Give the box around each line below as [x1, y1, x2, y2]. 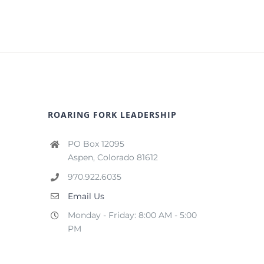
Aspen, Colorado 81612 [67, 152, 158, 163]
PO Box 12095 [67, 138, 124, 149]
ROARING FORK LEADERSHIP [48, 109, 177, 120]
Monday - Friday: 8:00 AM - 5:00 [67, 210, 197, 221]
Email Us [67, 190, 104, 202]
